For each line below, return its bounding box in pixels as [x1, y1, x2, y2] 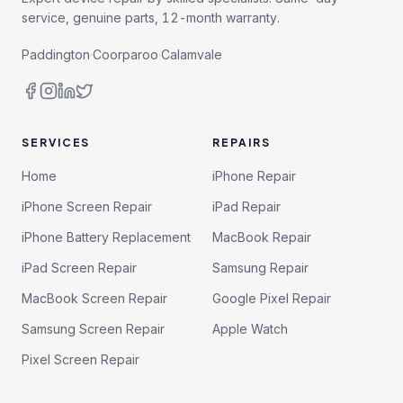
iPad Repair [212, 199, 281, 214]
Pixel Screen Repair [22, 352, 139, 367]
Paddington [22, 47, 90, 62]
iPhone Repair [212, 168, 296, 184]
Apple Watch [212, 321, 288, 336]
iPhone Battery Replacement [22, 229, 191, 245]
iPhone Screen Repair [22, 199, 152, 214]
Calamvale [161, 47, 222, 62]
